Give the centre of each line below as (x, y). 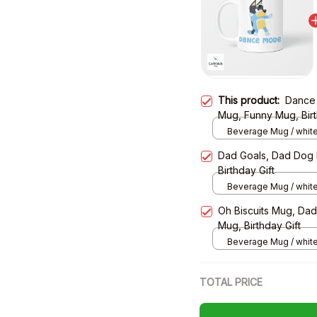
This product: (252, 100)
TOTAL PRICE (231, 282)
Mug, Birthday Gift (259, 225)
